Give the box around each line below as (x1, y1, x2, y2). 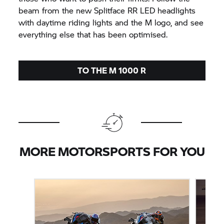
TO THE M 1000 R (77, 64, 146, 76)
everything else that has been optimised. (18, 28, 168, 40)
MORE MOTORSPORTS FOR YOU (19, 142, 205, 160)
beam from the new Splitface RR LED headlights (18, 4, 196, 16)
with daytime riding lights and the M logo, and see (18, 16, 204, 28)
